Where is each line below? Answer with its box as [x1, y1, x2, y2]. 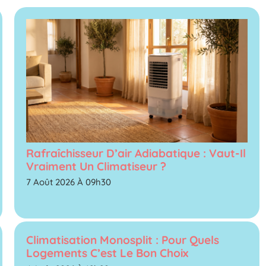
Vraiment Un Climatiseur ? [26, 159, 167, 173]
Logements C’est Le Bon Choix [26, 245, 189, 260]
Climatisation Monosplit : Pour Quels [26, 232, 220, 247]
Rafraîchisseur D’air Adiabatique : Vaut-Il [26, 145, 246, 160]
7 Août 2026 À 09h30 [26, 176, 112, 188]
